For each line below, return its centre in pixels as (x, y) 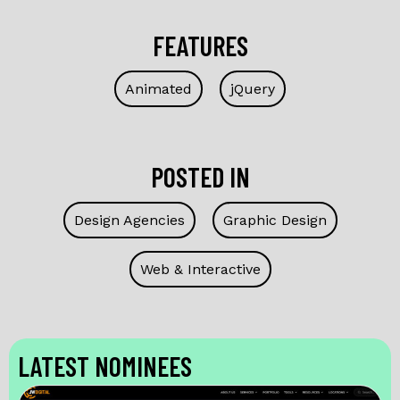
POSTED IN (200, 177)
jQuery (253, 89)
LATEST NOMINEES (105, 366)
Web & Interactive (200, 269)
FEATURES (200, 46)
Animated (158, 89)
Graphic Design (275, 220)
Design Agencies (129, 220)
